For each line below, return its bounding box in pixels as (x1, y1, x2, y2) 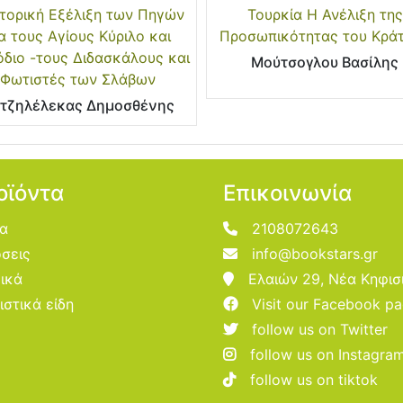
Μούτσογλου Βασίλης (251, 52, 399, 71)
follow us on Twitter (252, 319, 388, 338)
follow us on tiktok (250, 370, 378, 389)
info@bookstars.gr (252, 244, 378, 263)
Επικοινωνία (223, 179, 352, 206)
